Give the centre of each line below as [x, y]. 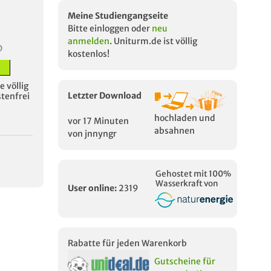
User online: [92, 188]
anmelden [89, 41]
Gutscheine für [185, 261]
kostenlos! [89, 54]
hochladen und [184, 118]
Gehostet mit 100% [193, 174]
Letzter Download [105, 96]
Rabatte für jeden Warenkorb [127, 243]
